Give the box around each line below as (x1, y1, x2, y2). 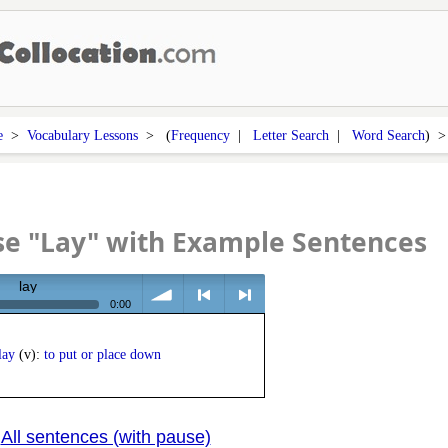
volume (142, 336, 189, 353)
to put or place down (43, 347, 161, 363)
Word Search (351, 127, 425, 143)
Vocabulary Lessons (26, 127, 138, 143)
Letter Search (252, 127, 329, 143)
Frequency (170, 127, 230, 143)
